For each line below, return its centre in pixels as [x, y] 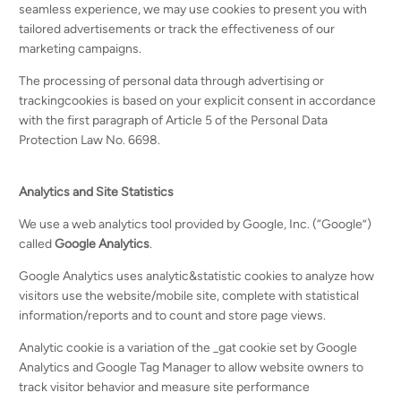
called [37, 244]
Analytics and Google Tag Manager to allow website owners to [192, 367]
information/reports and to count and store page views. [174, 316]
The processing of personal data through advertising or [172, 81]
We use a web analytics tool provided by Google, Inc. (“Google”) [196, 224]
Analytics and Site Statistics [97, 192]
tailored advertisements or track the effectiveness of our [177, 29]
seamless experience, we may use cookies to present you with [193, 9]
